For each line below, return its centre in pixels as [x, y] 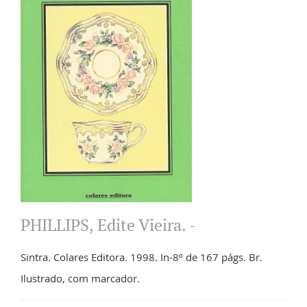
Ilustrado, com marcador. [80, 278]
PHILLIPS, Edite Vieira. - [108, 225]
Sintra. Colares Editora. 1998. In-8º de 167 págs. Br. [142, 257]
